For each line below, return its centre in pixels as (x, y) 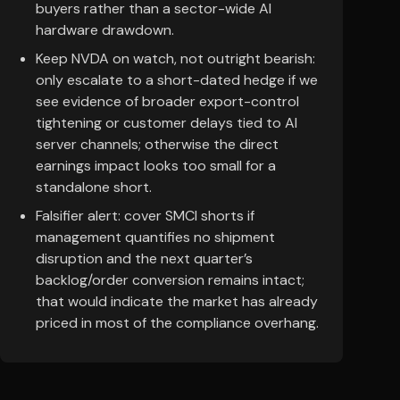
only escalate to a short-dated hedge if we (177, 80)
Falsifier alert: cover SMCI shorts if (145, 216)
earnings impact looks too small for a (156, 166)
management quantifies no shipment (155, 237)
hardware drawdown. (105, 30)
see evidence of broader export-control (167, 101)
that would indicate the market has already (177, 301)
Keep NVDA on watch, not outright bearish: (175, 58)
